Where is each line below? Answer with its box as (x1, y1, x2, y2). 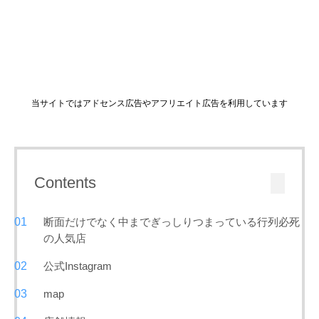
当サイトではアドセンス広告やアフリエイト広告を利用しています (31, 98, 288, 109)
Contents (34, 174, 96, 192)
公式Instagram (43, 260, 113, 273)
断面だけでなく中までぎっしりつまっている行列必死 (43, 216, 300, 229)
